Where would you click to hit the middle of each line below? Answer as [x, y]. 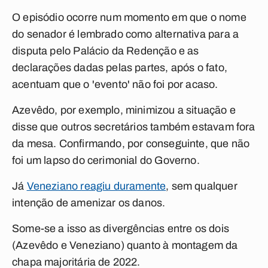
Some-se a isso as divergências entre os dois [121, 229]
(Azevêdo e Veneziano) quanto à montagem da [125, 245]
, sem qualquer [202, 186]
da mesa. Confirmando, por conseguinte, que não [131, 144]
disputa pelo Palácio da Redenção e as [106, 51]
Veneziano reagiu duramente [96, 186]
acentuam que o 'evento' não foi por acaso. [115, 84]
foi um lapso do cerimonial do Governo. [106, 160]
